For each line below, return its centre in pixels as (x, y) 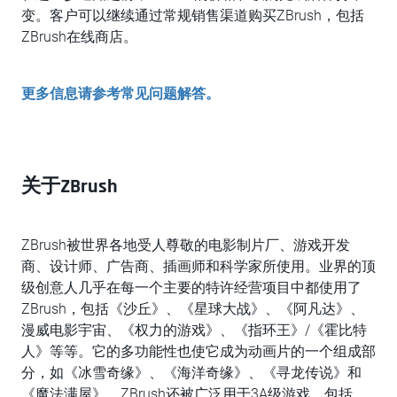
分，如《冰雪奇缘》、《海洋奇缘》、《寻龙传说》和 (191, 373)
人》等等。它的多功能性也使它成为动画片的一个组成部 (198, 351)
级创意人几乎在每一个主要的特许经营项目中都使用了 (191, 288)
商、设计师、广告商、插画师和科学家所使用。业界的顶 (198, 266)
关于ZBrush (70, 187)
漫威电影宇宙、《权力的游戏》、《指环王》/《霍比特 (194, 330)
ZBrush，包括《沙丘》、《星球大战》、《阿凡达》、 (193, 309)
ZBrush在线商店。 (79, 37)
